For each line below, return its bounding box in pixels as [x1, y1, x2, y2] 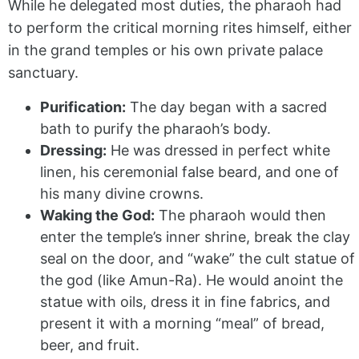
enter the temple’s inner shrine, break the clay [40, 228, 350, 245]
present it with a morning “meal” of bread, [40, 314, 325, 332]
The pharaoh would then [155, 206, 326, 224]
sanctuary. [8, 64, 79, 82]
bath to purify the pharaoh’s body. [40, 119, 271, 137]
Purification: [40, 98, 126, 115]
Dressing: [40, 141, 107, 159]
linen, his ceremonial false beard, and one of [40, 163, 339, 180]
